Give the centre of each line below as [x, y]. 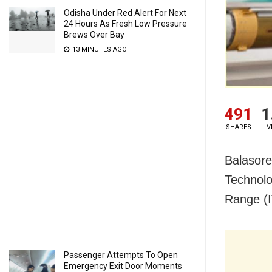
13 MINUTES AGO [99, 49]
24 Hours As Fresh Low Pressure [125, 24]
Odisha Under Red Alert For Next [125, 13]
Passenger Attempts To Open [121, 255]
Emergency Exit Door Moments [123, 266]
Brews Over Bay [94, 35]
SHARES [238, 127]
